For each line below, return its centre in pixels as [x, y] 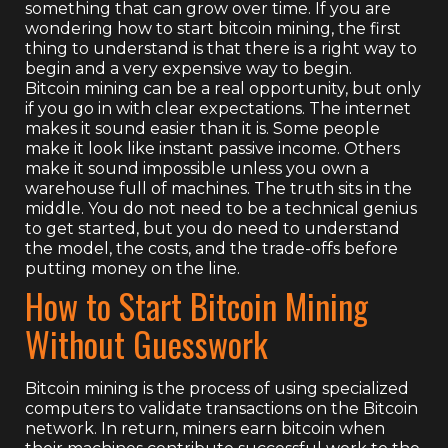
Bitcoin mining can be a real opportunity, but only [223, 88]
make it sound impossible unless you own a [197, 168]
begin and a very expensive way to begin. [188, 68]
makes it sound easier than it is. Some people [202, 128]
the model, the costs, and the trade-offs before [211, 248]
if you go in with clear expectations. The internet [218, 108]
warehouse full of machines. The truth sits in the [218, 188]
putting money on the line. [132, 268]
